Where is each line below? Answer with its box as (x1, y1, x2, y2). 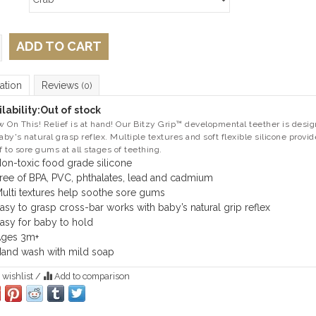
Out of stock (39, 104, 101, 116)
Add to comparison (51, 271, 130, 282)
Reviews (41, 80, 82, 92)
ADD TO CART (16, 39, 102, 54)
